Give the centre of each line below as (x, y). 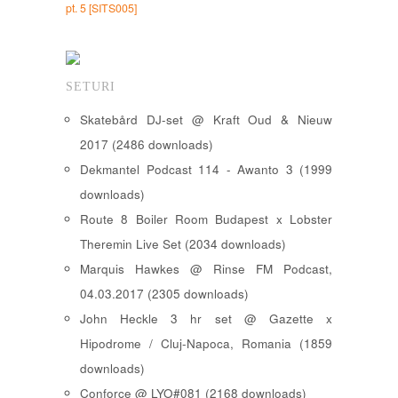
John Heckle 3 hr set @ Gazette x (206, 319)
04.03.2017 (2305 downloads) (164, 294)
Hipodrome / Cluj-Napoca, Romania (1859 (206, 344)
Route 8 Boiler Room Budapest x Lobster (206, 219)
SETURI (91, 87)
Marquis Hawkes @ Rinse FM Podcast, (206, 269)
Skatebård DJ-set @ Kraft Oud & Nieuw (206, 120)
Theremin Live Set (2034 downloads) (183, 244)
